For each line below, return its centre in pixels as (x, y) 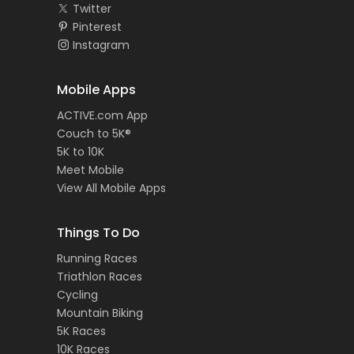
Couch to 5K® (94, 134)
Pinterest (97, 27)
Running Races (97, 259)
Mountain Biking (100, 313)
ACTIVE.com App (102, 116)
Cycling (77, 295)
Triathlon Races (100, 277)
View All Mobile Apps (111, 188)
